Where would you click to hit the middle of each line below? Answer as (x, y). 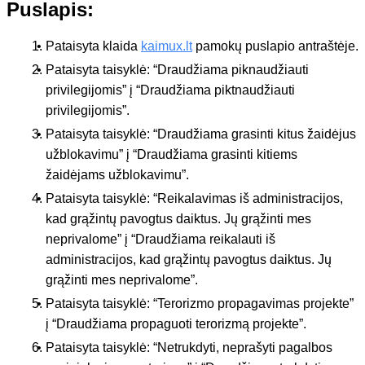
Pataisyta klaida (93, 46)
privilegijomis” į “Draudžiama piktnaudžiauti (170, 90)
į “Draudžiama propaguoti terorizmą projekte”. (176, 323)
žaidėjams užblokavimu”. (117, 174)
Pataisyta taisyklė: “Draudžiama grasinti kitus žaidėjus (201, 134)
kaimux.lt (167, 46)
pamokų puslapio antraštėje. (275, 46)
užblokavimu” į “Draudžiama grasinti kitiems (172, 154)
